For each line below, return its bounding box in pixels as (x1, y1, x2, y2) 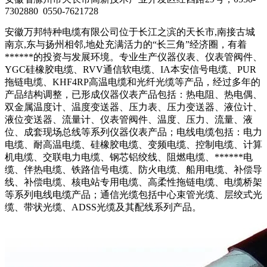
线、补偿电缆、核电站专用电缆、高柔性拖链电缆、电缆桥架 (5, 177, 262, 188)
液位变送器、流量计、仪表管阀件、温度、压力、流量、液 (5, 114, 253, 125)
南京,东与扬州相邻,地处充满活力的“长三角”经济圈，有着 (5, 39, 247, 50)
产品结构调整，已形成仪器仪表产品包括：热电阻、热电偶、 (5, 89, 262, 100)
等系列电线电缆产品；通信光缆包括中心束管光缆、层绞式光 (5, 190, 262, 200)
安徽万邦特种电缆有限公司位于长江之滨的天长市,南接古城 (5, 27, 255, 38)
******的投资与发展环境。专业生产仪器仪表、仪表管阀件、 (5, 52, 262, 63)
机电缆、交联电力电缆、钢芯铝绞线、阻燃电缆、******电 (5, 152, 253, 163)
